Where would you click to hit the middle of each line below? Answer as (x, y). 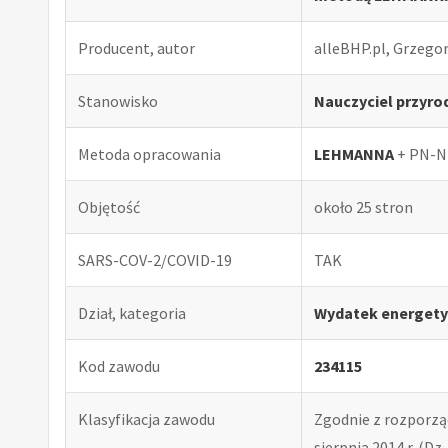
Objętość (109, 206)
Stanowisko (118, 100)
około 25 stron (363, 206)
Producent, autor (136, 47)
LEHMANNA (354, 153)
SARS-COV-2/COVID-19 (155, 259)
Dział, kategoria (132, 312)
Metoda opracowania (149, 153)
